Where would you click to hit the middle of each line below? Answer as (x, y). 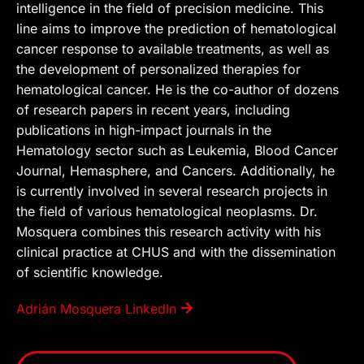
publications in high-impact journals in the (144, 130)
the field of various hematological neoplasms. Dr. (167, 212)
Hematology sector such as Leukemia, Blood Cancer (177, 151)
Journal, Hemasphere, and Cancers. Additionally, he (175, 171)
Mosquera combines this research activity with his (169, 232)
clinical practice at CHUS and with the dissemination (176, 252)
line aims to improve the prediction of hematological (176, 29)
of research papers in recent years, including (153, 110)
